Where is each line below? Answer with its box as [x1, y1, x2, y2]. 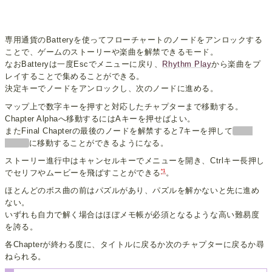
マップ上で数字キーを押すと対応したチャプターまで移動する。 [5, 101, 243, 111]
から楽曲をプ [211, 59, 261, 69]
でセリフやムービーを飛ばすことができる [5, 168, 161, 177]
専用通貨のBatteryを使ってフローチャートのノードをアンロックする [5, 35, 263, 45]
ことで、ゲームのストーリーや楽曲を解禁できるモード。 [5, 47, 219, 57]
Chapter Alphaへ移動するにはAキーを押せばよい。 [5, 114, 195, 123]
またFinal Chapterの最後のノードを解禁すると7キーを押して [5, 126, 233, 135]
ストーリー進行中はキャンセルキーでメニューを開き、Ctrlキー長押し [5, 155, 265, 165]
